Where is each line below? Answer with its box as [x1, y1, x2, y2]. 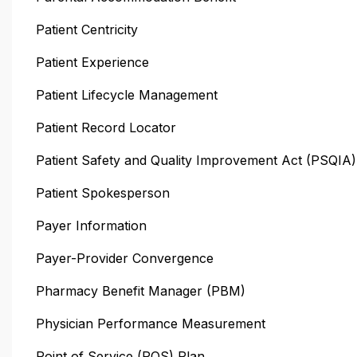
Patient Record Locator [36, 119, 176, 135]
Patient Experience [36, 53, 149, 70]
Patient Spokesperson [36, 184, 170, 201]
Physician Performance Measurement [36, 315, 265, 331]
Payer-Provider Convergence [36, 249, 214, 266]
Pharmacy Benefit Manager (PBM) [36, 282, 245, 299]
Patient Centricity [36, 21, 138, 37]
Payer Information [36, 217, 147, 233]
